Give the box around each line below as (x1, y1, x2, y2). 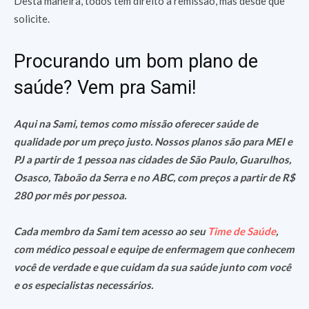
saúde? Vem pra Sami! (14, 77, 196, 99)
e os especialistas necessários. (14, 279, 153, 291)
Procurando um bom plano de (14, 50, 258, 72)
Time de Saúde (208, 225, 276, 237)
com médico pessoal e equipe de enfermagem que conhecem (14, 243, 295, 255)
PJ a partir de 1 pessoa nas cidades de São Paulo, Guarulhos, (14, 153, 291, 166)
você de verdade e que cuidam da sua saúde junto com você (14, 261, 291, 273)
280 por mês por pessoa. (14, 189, 126, 201)
